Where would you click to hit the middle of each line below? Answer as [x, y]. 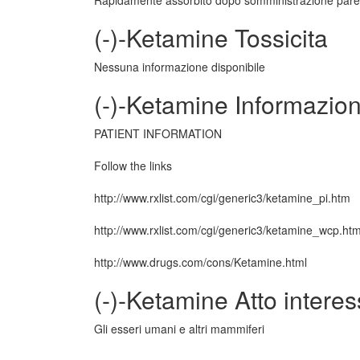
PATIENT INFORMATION [158, 133]
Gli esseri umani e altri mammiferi [179, 329]
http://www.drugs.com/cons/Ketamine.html [200, 262]
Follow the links [133, 166]
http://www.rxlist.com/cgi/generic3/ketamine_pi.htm [222, 198]
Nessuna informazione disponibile [180, 67]
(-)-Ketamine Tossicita [211, 37]
